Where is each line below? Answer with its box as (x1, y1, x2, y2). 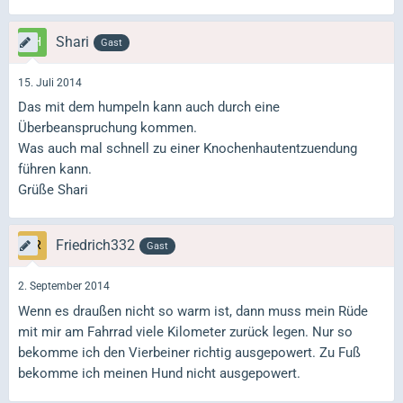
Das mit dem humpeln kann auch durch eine (18, 99, 280, 116)
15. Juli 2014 (18, 76, 82, 89)
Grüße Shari (18, 182, 88, 199)
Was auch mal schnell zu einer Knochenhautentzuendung (18, 140, 357, 157)
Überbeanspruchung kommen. (18, 120, 197, 137)
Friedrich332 (56, 237, 135, 255)
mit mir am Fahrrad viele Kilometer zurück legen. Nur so (18, 323, 353, 340)
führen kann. (18, 161, 92, 178)
